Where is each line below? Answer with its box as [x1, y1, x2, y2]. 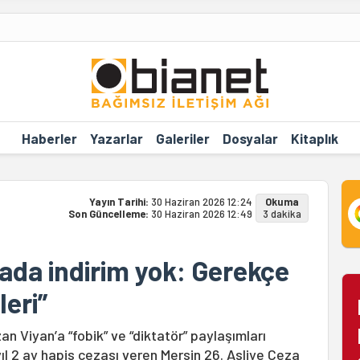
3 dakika [262, 207, 301, 220]
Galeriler [155, 129, 210, 146]
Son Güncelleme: [67, 207, 151, 220]
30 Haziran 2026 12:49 [150, 207, 252, 220]
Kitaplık [290, 129, 338, 146]
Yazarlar [89, 129, 143, 146]
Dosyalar [222, 129, 278, 146]
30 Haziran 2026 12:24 [150, 195, 252, 208]
